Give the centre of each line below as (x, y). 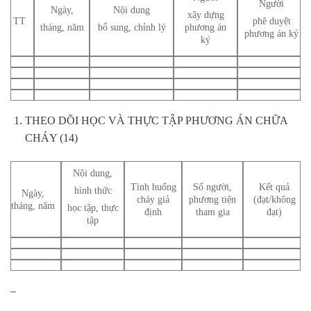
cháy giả (153, 199)
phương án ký (272, 34)
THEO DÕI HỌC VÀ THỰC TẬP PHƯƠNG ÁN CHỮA (156, 120)
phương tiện (212, 199)
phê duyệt (271, 21)
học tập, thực (93, 208)
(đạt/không (274, 199)
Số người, (212, 186)
